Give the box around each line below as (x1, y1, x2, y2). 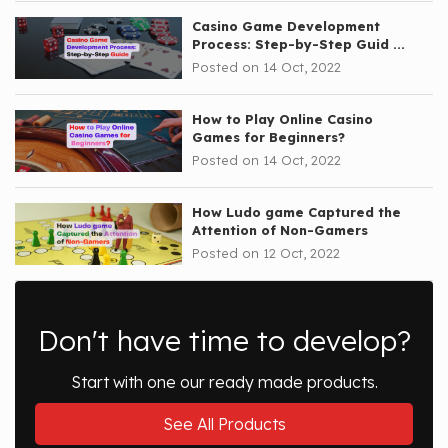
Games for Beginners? (192, 129, 346, 146)
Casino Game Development (192, 18, 381, 35)
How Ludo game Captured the (192, 204, 402, 221)
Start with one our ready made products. (70, 372, 378, 393)
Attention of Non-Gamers (192, 222, 369, 239)
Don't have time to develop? (37, 323, 411, 359)
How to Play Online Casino (192, 111, 374, 128)
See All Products (162, 414, 286, 435)
